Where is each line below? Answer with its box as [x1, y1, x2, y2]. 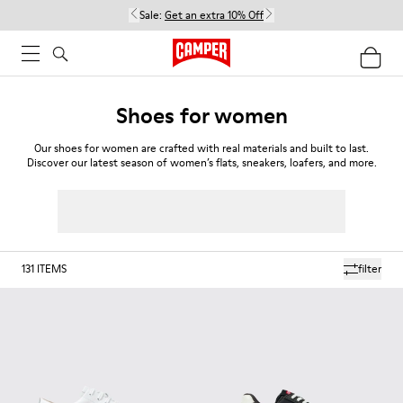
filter [358, 261, 381, 276]
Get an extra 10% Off [165, 7, 264, 22]
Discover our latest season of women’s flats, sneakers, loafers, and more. [26, 155, 377, 170]
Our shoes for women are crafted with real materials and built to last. [34, 140, 369, 156]
